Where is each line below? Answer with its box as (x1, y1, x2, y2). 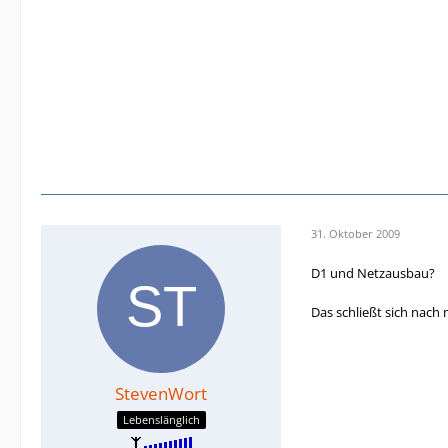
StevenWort (115, 381, 207, 405)
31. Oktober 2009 (311, 226, 400, 242)
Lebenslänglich (122, 412, 200, 428)
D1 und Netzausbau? (311, 263, 435, 282)
